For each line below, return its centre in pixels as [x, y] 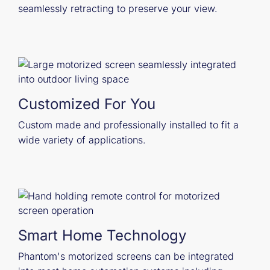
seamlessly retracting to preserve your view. [118, 9]
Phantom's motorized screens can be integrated [126, 256]
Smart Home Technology [102, 236]
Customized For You [87, 104]
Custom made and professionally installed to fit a [128, 125]
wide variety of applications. [82, 140]
